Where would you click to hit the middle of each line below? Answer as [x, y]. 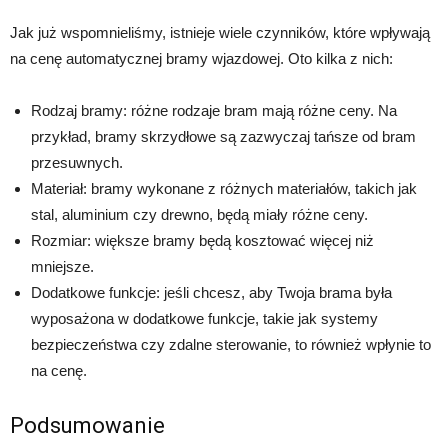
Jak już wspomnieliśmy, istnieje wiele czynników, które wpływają [220, 32]
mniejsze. [62, 266]
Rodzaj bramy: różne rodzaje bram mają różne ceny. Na [214, 110]
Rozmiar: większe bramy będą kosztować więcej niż [202, 240]
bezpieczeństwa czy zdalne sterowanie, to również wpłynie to [231, 344]
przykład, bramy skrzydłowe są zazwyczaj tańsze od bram [223, 136]
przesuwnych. [77, 162]
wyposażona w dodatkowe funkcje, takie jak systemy [204, 318]
